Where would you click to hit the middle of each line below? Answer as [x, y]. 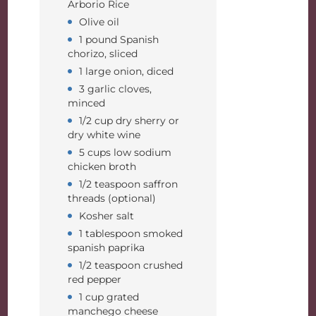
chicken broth [102, 166]
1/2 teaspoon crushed [131, 265]
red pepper [95, 279]
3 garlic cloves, [116, 89]
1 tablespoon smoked [131, 233]
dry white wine [104, 135]
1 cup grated [109, 297]
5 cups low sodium [126, 152]
